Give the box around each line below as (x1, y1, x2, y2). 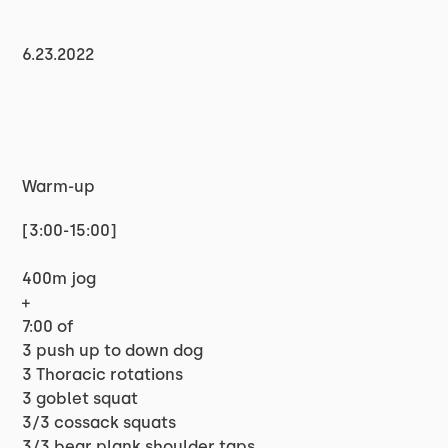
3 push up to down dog (22, 341, 204, 360)
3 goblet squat (22, 389, 139, 408)
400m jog (22, 269, 97, 288)
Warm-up (22, 177, 96, 196)
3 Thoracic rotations (22, 365, 184, 384)
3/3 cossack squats (22, 413, 177, 432)
